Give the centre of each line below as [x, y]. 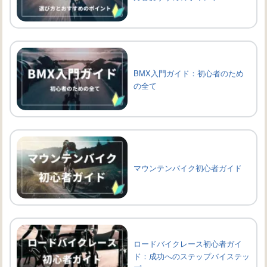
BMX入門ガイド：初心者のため [189, 73]
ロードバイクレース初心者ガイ [188, 243]
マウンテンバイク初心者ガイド [188, 167]
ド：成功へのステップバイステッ [192, 256]
